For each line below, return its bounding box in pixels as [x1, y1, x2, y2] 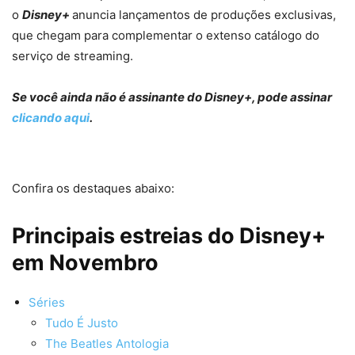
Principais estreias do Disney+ [12, 223, 326, 250]
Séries [29, 295, 65, 311]
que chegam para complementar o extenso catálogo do [12, 28, 319, 44]
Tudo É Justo [45, 315, 118, 331]
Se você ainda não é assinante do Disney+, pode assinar [12, 90, 332, 105]
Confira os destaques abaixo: [12, 181, 174, 197]
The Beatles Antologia [45, 336, 169, 352]
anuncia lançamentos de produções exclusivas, [72, 7, 336, 23]
